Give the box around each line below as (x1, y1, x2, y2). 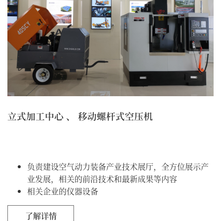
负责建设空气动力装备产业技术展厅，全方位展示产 (27, 160, 209, 172)
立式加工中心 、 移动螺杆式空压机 (7, 109, 153, 122)
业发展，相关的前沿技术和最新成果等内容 (27, 173, 177, 184)
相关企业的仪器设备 (27, 185, 98, 197)
